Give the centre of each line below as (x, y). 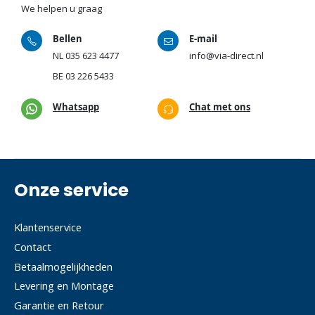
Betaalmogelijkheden (63, 266)
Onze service (71, 191)
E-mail (203, 38)
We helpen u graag (62, 9)
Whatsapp (76, 107)
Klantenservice (48, 227)
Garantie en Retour (59, 305)
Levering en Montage (64, 286)
